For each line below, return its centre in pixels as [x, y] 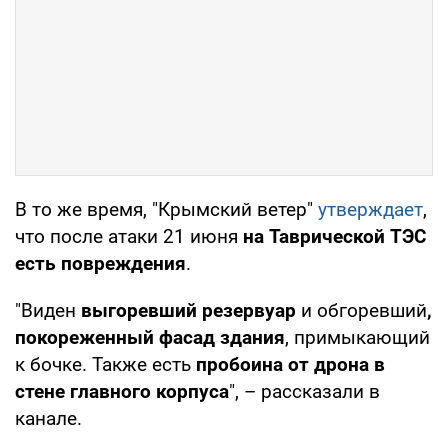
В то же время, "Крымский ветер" [166, 210]
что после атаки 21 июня [126, 237]
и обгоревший [361, 311]
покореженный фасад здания [150, 338]
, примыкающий [357, 338]
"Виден [48, 311]
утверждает [370, 210]
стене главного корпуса [122, 392]
